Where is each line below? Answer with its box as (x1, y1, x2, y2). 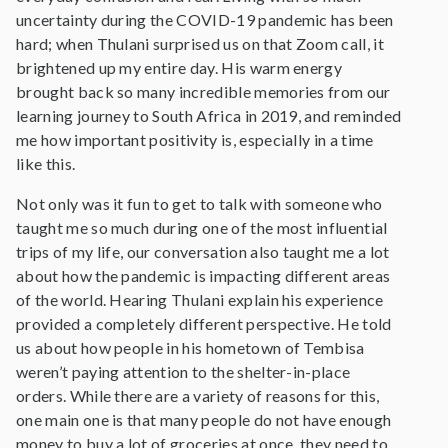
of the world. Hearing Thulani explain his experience (16, 290, 384, 309)
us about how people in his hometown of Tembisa (16, 338, 365, 357)
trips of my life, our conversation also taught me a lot (16, 242, 390, 261)
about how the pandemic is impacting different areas (16, 266, 391, 285)
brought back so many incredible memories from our (16, 82, 391, 101)
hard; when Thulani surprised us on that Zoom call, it (16, 34, 384, 53)
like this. (16, 154, 76, 173)
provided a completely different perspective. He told (16, 314, 392, 333)
